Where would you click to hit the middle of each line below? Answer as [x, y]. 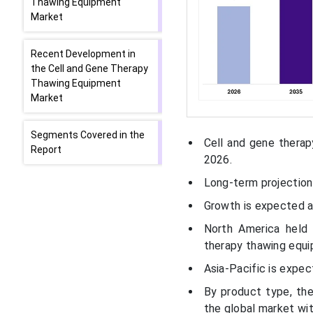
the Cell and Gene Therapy [89, 68]
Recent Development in [83, 54]
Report [46, 150]
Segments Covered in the [88, 135]
